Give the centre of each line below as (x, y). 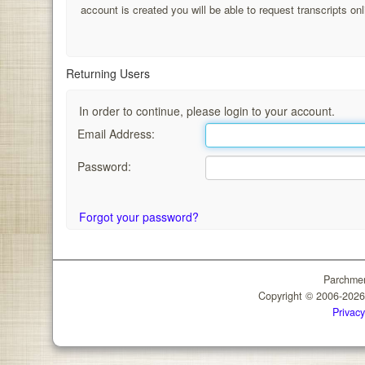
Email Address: (116, 133)
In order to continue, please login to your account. (207, 111)
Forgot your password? (139, 217)
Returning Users (108, 74)
